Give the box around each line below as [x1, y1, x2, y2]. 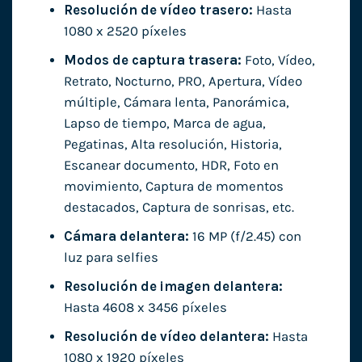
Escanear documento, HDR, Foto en [63, 157, 279, 173]
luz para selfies [63, 249, 158, 265]
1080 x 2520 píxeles [63, 23, 187, 39]
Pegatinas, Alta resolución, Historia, [63, 136, 282, 152]
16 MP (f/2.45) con [188, 228, 301, 244]
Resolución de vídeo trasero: [63, 2, 253, 18]
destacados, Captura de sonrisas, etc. [63, 199, 294, 215]
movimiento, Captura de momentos [63, 178, 284, 194]
